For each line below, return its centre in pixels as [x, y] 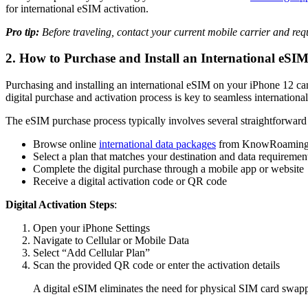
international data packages [157, 144]
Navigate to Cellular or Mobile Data [111, 241]
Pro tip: [22, 32]
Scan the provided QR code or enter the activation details [156, 265]
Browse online [66, 144]
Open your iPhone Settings [91, 228]
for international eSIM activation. [77, 8]
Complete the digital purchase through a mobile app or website [168, 169]
